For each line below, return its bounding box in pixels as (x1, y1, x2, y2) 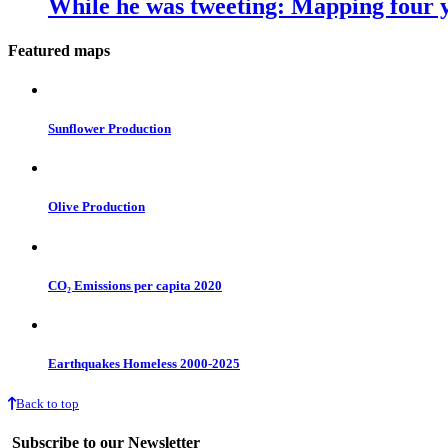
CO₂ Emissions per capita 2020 (48, 277, 222, 293)
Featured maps (8, 41, 110, 59)
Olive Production (48, 199, 145, 215)
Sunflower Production (48, 121, 171, 137)
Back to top (16, 396, 79, 412)
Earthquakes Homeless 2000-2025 (48, 356, 240, 372)
